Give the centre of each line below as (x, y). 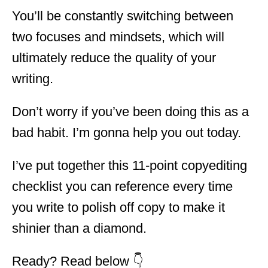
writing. (33, 78)
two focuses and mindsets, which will (118, 36)
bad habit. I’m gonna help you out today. (127, 132)
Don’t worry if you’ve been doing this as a (130, 111)
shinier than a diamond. (79, 228)
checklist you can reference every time (122, 186)
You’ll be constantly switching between (123, 16)
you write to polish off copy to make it (118, 207)
